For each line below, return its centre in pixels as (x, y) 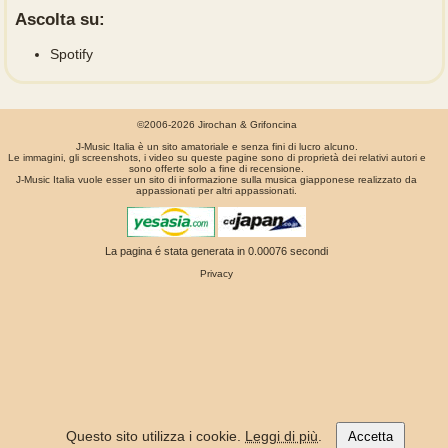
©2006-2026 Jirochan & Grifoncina (216, 124)
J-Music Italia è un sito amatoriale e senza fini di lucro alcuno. (216, 146)
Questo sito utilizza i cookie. (155, 436)
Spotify (71, 53)
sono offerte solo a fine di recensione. (216, 168)
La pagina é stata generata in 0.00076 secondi (216, 250)
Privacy (216, 273)
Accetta (370, 436)
